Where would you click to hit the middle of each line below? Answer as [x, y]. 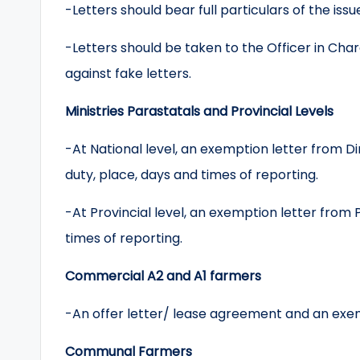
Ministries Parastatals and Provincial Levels [199, 111]
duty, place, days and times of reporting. [192, 175]
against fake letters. [128, 74]
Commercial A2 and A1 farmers [163, 276]
